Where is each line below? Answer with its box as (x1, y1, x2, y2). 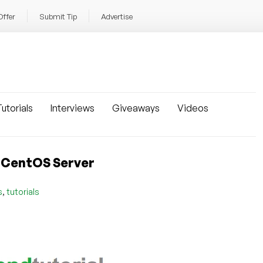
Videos (177, 102, 208, 114)
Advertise (101, 12, 133, 21)
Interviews (50, 102, 95, 114)
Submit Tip (39, 12, 77, 21)
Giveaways (112, 102, 160, 114)
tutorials (6, 187, 39, 197)
